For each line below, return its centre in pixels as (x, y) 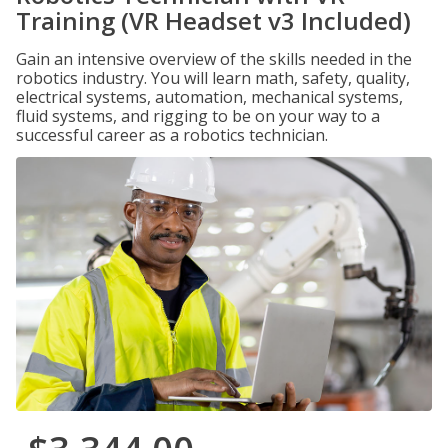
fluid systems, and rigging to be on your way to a (198, 116)
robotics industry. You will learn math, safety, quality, (213, 78)
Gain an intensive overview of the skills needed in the (214, 59)
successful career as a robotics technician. (172, 135)
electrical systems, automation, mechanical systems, (209, 97)
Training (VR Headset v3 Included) (213, 20)
